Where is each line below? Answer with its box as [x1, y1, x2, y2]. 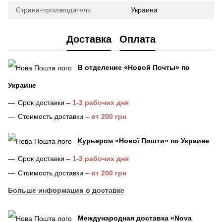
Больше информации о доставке [8, 186, 124, 194]
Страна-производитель [16, 5, 91, 14]
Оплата [119, 33, 156, 45]
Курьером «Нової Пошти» [78, 137, 168, 145]
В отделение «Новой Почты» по [78, 63, 190, 71]
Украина [131, 5, 158, 14]
